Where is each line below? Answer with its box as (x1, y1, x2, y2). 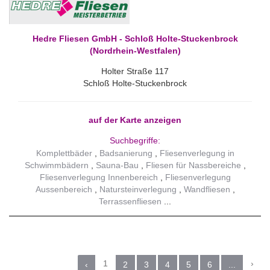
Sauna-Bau (95, 160, 139, 171)
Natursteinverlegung (99, 184, 177, 195)
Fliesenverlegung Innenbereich (39, 172, 158, 183)
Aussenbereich (35, 184, 92, 195)
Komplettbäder (36, 148, 92, 159)
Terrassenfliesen (99, 196, 162, 207)
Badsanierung (99, 148, 152, 159)
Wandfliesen (183, 184, 230, 195)
